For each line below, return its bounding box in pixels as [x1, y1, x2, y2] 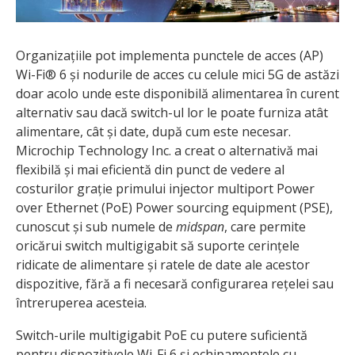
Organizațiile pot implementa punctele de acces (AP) [16, 47, 323, 65]
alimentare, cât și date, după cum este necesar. [16, 123, 291, 141]
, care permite [224, 218, 306, 236]
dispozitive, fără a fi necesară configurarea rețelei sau [16, 275, 334, 293]
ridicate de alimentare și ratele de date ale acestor [16, 256, 310, 274]
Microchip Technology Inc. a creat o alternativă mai [16, 142, 318, 160]
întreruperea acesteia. [16, 294, 147, 312]
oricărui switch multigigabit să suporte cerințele [16, 237, 300, 255]
